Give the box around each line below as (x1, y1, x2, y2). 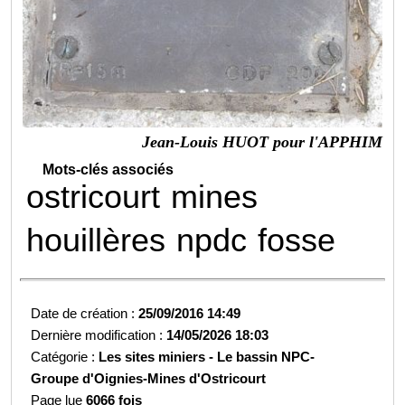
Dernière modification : (31, 326, 167, 343)
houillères (26, 221, 166, 259)
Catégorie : (31, 348, 99, 364)
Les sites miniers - (99, 348, 218, 364)
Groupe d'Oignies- (31, 370, 148, 386)
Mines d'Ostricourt (147, 370, 267, 386)
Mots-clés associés (42, 161, 174, 177)
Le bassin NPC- (217, 348, 316, 364)
